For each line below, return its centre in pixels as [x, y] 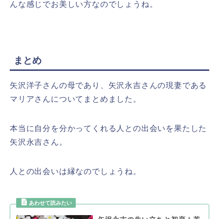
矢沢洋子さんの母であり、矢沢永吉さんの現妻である [109, 85]
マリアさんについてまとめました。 [76, 99]
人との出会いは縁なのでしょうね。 [76, 171]
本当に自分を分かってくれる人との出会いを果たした [109, 128]
